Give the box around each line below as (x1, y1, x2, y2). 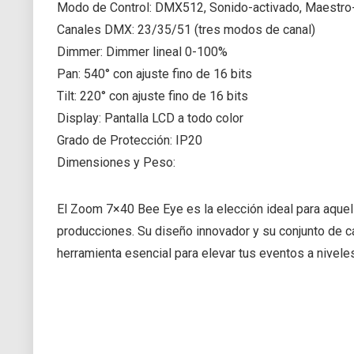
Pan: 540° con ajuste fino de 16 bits (57, 66, 252, 81)
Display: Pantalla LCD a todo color (57, 110, 243, 126)
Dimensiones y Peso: (57, 154, 175, 170)
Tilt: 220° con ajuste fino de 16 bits (57, 88, 248, 104)
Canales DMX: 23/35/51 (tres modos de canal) (57, 21, 315, 37)
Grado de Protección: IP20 (57, 132, 202, 148)
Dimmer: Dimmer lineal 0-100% (57, 43, 228, 59)
